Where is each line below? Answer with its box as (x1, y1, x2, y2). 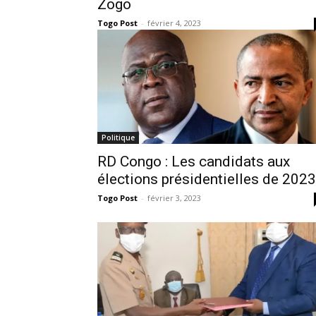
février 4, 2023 (147, 17, 201, 28)
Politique (102, 132, 135, 142)
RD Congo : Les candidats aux (97, 152, 290, 170)
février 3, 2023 (147, 192, 201, 203)
